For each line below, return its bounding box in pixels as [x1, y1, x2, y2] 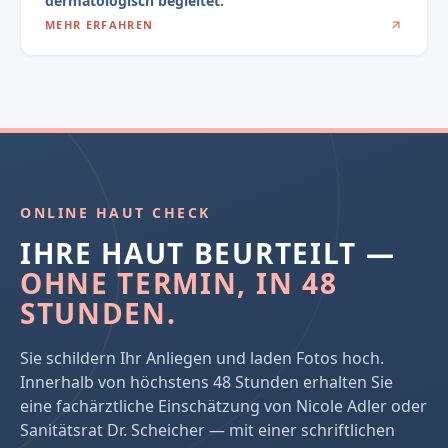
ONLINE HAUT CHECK [20, 203, 211, 223]
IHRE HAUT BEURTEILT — [20, 234, 396, 273]
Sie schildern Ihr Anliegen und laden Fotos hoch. [20, 347, 384, 370]
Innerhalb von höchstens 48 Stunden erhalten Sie [20, 371, 393, 394]
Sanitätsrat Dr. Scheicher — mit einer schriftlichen [20, 419, 395, 442]
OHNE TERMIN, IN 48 [20, 264, 338, 303]
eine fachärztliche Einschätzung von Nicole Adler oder [20, 395, 427, 418]
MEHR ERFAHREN [45, 17, 154, 33]
